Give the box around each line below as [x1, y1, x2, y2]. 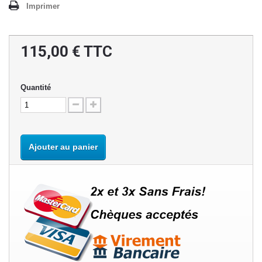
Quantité [20, 83, 51, 92]
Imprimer [26, 2, 60, 11]
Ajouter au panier [29, 142, 98, 152]
